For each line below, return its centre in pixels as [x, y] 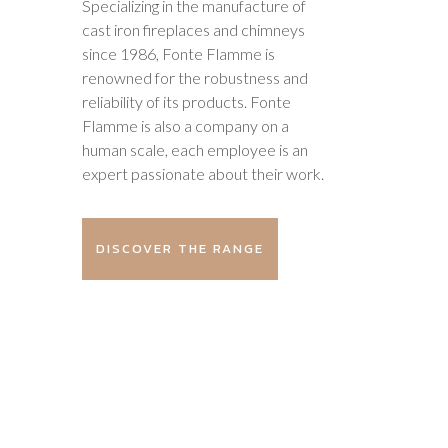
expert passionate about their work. [203, 173]
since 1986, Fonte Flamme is [178, 53]
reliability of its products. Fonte [186, 101]
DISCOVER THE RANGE [180, 248]
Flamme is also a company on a [185, 125]
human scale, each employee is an [195, 149]
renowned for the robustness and [195, 77]
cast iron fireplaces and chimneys [193, 29]
